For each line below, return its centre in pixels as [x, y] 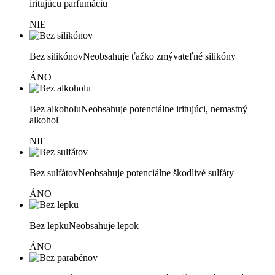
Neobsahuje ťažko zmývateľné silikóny [159, 56]
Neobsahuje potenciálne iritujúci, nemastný [164, 109]
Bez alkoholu [55, 109]
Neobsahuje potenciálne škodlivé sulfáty [156, 173]
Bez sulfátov [54, 173]
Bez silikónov [56, 56]
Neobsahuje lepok [104, 226]
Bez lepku [49, 226]
